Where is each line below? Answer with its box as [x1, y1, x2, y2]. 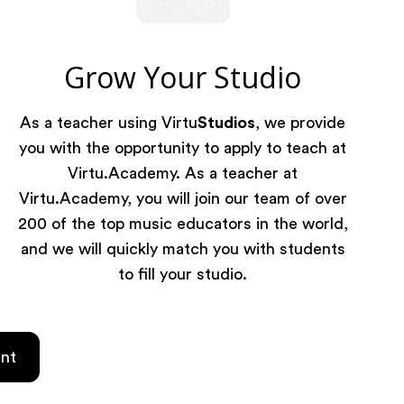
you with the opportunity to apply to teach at [19, 140, 347, 156]
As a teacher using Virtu [20, 115, 198, 131]
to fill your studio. [118, 266, 248, 282]
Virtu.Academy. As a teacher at [68, 165, 298, 181]
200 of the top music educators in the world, [17, 216, 348, 232]
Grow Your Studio [64, 58, 302, 96]
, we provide [255, 115, 346, 131]
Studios [197, 115, 256, 131]
